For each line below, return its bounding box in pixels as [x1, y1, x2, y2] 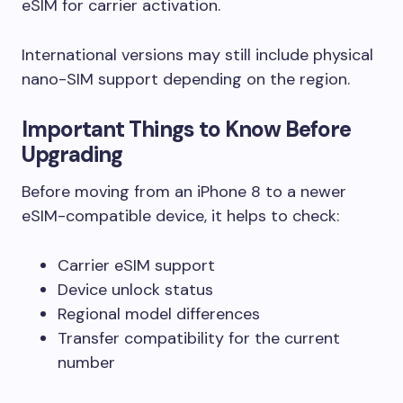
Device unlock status [58, 278, 213, 300]
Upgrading [22, 139, 123, 168]
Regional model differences [58, 302, 260, 325]
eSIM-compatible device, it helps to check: [22, 204, 339, 227]
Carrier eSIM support [58, 254, 215, 276]
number [58, 351, 115, 373]
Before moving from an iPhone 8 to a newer [22, 180, 346, 202]
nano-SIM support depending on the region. [22, 67, 350, 90]
